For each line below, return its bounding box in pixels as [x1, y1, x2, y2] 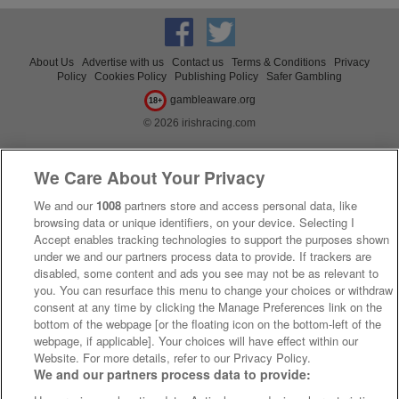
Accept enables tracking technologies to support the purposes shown [34, 231, 390, 248]
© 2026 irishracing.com [143, 116, 256, 128]
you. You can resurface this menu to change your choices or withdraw [34, 281, 394, 298]
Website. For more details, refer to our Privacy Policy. [34, 349, 312, 366]
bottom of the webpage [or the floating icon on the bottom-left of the [34, 315, 382, 332]
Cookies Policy [94, 69, 167, 82]
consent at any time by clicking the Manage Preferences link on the [34, 298, 383, 315]
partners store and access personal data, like [121, 197, 358, 214]
